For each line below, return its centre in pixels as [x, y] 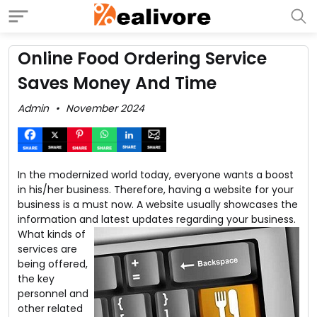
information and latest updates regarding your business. [157, 219]
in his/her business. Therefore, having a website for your [156, 190]
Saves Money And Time [117, 83]
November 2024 [105, 108]
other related [50, 309]
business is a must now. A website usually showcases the [158, 204]
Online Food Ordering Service [142, 58]
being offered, [53, 264]
